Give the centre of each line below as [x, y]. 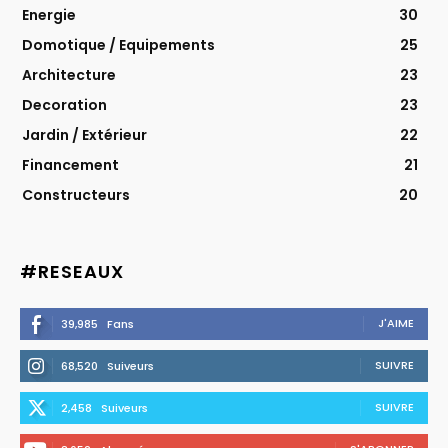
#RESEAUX [72, 272]
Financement [70, 165]
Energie [49, 15]
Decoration [64, 105]
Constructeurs [76, 195]
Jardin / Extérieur [84, 135]
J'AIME [396, 323]
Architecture [69, 75]
